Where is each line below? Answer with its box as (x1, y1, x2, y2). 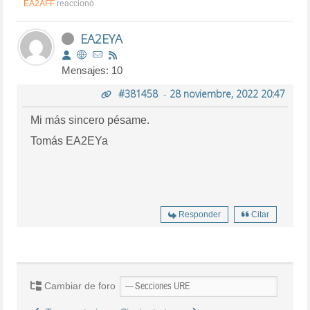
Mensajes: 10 (62, 64, 123, 76)
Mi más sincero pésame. (30, 113, 150, 126)
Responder (178, 209, 221, 219)
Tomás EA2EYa (30, 134, 109, 147)
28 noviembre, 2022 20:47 (169, 86, 285, 100)
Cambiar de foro (42, 280, 116, 291)
